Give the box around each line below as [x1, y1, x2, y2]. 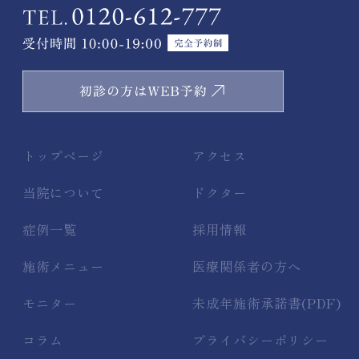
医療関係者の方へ [192, 256, 301, 276]
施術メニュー [22, 256, 105, 276]
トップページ [22, 146, 105, 166]
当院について [22, 183, 105, 203]
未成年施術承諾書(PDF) [192, 292, 341, 313]
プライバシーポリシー [192, 329, 329, 349]
